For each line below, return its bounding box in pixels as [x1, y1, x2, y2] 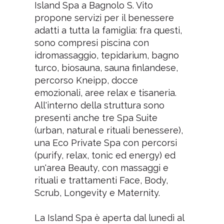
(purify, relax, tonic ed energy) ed [34, 149, 175, 160]
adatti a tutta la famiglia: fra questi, [34, 24, 182, 35]
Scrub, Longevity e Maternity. [34, 187, 160, 198]
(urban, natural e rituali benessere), [34, 124, 183, 135]
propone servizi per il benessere [34, 12, 174, 23]
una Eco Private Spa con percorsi [34, 137, 177, 148]
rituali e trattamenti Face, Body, [34, 174, 168, 185]
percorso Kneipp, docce [34, 74, 138, 85]
